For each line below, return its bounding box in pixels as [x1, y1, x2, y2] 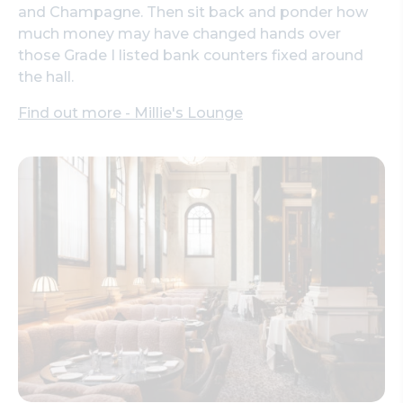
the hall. [18, 67, 74, 85]
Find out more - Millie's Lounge [18, 103, 243, 121]
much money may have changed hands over [18, 24, 341, 42]
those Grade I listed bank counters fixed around [18, 46, 363, 64]
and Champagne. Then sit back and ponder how [18, 3, 368, 21]
